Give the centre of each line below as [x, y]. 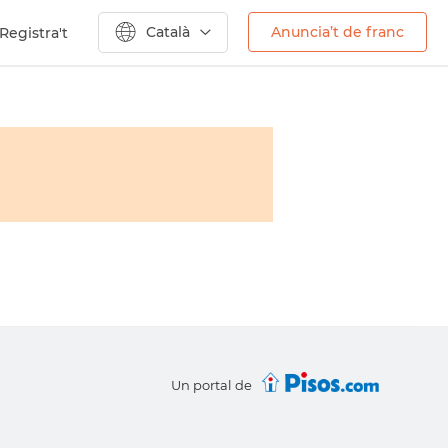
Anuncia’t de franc [337, 32]
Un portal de [211, 385]
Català [168, 32]
